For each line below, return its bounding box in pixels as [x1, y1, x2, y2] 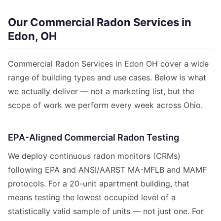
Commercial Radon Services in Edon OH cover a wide [8, 59, 209, 69]
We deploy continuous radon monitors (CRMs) [8, 151, 181, 161]
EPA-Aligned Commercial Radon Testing [8, 132, 179, 143]
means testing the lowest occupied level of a [8, 192, 176, 203]
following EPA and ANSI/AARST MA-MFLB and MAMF [8, 165, 207, 175]
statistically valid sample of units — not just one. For [8, 206, 204, 217]
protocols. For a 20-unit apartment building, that [8, 179, 189, 189]
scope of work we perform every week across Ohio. [8, 100, 203, 110]
